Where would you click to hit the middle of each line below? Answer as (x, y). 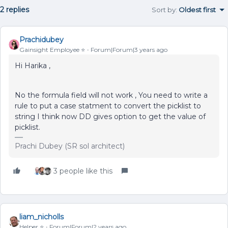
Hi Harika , (34, 66)
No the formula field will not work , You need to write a (111, 95)
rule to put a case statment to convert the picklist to (108, 106)
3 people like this (83, 171)
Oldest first (197, 10)
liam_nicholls (41, 217)
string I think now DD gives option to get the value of (110, 117)
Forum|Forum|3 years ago (129, 50)
